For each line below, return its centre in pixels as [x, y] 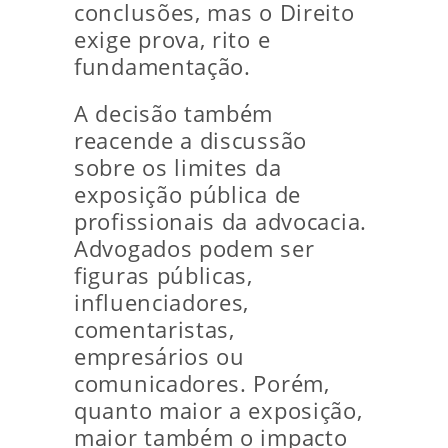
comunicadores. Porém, [202, 384]
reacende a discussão [190, 141]
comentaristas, [154, 330]
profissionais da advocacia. [220, 222]
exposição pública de [187, 195]
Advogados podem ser [194, 249]
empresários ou [159, 357]
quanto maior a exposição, [218, 411]
